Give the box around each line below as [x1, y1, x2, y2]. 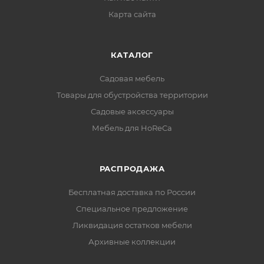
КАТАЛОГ [110, 50, 154, 60]
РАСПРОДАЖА [99, 164, 165, 174]
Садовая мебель [100, 74, 164, 84]
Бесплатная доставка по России [68, 187, 196, 197]
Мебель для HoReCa [92, 123, 172, 133]
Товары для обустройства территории [56, 90, 208, 100]
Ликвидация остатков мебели [72, 220, 192, 230]
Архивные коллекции [88, 237, 176, 247]
